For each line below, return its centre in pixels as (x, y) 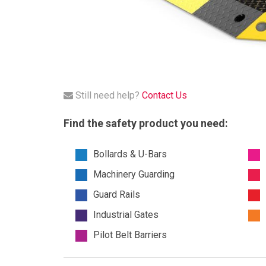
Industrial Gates (126, 214)
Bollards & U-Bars (130, 154)
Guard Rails (117, 194)
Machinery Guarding (134, 174)
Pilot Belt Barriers (130, 235)
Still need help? (107, 95)
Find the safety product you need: (146, 123)
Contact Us (164, 95)
